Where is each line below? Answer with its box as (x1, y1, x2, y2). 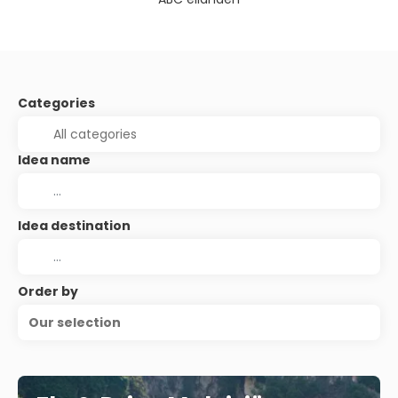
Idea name (18, 151, 91, 169)
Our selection (28, 314, 121, 331)
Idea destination (18, 217, 131, 235)
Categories (18, 94, 95, 112)
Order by (18, 283, 78, 300)
